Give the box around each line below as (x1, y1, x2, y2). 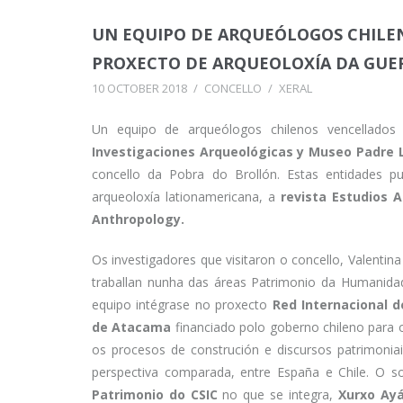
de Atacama (92, 318, 175, 336)
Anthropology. (92, 210, 184, 228)
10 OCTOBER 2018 (92, 80, 187, 97)
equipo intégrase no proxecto (92, 296, 273, 314)
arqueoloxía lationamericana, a (92, 188, 282, 206)
